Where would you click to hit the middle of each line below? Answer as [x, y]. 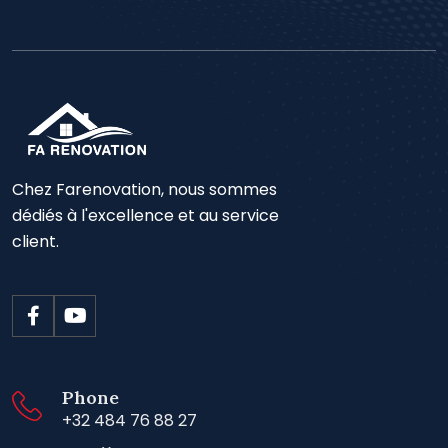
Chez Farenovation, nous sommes [144, 189]
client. [35, 241]
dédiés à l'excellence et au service [145, 215]
